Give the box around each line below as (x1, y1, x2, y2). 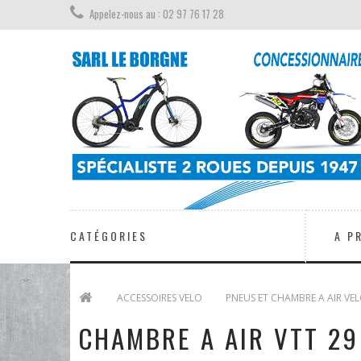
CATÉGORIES (70, 226, 147, 244)
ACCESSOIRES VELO (117, 290, 202, 305)
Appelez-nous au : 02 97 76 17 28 (89, 6, 224, 22)
